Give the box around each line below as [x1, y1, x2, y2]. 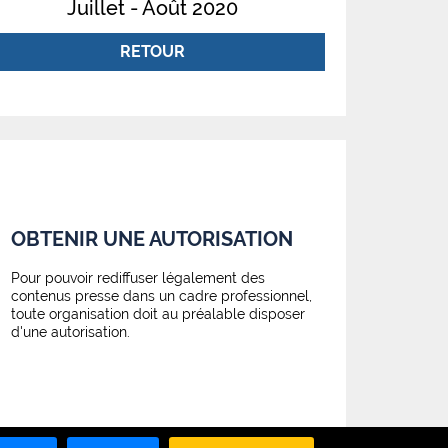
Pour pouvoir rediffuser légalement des [11, 269, 265, 286]
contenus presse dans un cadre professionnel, [11, 287, 312, 304]
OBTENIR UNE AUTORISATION [11, 226, 293, 251]
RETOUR [119, 42, 185, 62]
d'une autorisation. [11, 323, 130, 340]
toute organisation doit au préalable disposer [11, 305, 305, 322]
